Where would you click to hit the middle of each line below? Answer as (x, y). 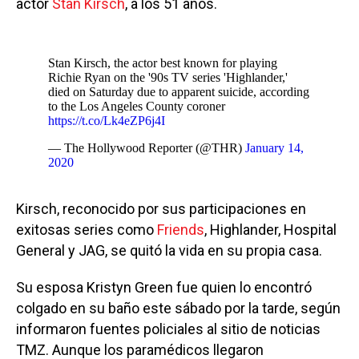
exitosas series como (85, 230)
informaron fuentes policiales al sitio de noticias (168, 329)
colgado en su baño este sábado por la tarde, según (178, 308)
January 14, (274, 148)
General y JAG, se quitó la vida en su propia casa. (169, 250)
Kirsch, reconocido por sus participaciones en (161, 209)
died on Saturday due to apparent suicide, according (179, 92)
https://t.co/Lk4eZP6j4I (107, 121)
